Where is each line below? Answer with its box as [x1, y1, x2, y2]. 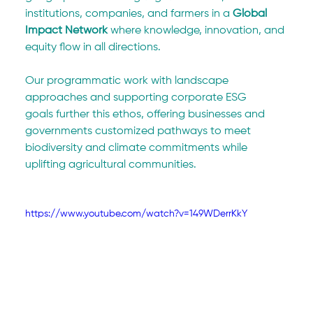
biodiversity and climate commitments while [25, 143, 251, 154]
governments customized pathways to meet [25, 126, 254, 137]
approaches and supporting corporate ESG [25, 92, 250, 103]
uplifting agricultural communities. [25, 159, 197, 170]
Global [233, 8, 270, 20]
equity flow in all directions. [25, 42, 161, 53]
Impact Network [25, 25, 108, 36]
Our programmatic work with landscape [25, 75, 232, 87]
